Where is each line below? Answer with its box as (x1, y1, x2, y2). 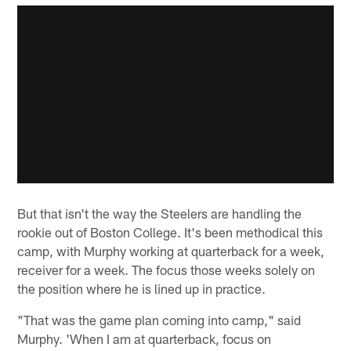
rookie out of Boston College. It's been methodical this (17, 224, 324, 241)
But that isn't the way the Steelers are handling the (17, 205, 302, 222)
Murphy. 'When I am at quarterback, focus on (17, 331, 272, 347)
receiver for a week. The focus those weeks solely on (17, 262, 316, 278)
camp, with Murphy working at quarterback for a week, (17, 243, 325, 259)
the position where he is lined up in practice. (17, 280, 266, 297)
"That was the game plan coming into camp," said (17, 312, 302, 328)
